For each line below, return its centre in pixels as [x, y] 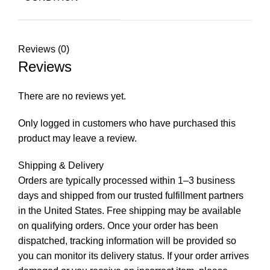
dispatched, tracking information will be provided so [127, 240]
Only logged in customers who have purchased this [127, 123]
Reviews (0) [44, 49]
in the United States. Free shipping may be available [130, 210]
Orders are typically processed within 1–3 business [127, 180]
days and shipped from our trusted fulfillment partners [131, 195]
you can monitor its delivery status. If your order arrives [133, 256]
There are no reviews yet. [72, 96]
